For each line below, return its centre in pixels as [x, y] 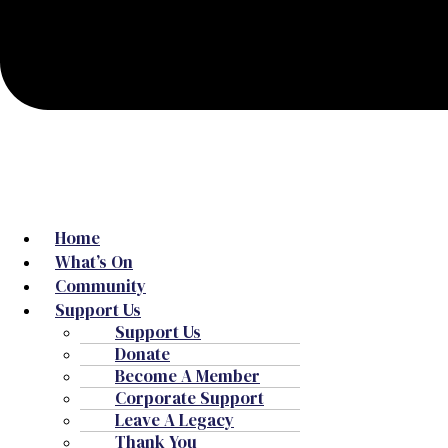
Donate [142, 354]
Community [100, 286]
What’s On [94, 262]
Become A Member [187, 376]
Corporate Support [189, 398]
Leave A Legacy [174, 420]
